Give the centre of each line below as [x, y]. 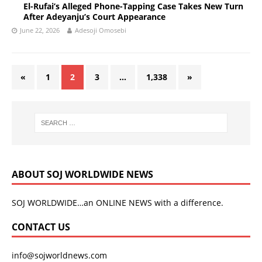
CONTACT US [41, 227]
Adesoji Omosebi [101, 30]
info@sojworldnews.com [59, 255]
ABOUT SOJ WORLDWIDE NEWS [82, 174]
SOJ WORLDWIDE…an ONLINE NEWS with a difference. [118, 202]
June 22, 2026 [40, 30]
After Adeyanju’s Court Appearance [94, 17]
